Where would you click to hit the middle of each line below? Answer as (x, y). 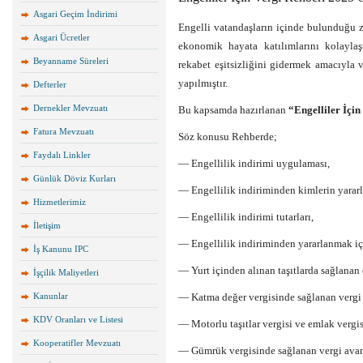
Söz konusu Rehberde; (228, 137)
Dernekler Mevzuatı (70, 108)
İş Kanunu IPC (61, 249)
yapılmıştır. (203, 83)
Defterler (50, 84)
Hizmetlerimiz (60, 202)
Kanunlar (51, 296)
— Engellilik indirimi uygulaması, (254, 163)
